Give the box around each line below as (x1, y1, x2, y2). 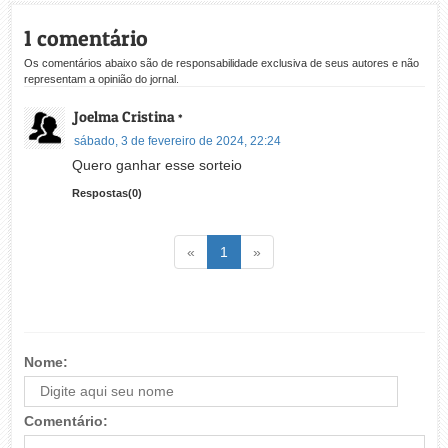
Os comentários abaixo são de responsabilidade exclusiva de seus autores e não (23, 57, 419, 70)
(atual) (227, 243, 269, 260)
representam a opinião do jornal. (23, 73, 179, 86)
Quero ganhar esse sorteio (71, 157, 242, 174)
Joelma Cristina (74, 107, 179, 127)
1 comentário (23, 25, 148, 52)
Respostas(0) (71, 187, 142, 200)
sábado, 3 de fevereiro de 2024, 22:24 (74, 134, 282, 149)
